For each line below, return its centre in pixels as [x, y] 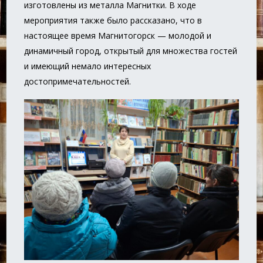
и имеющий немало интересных [88, 66]
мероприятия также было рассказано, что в [113, 20]
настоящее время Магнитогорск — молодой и [118, 36]
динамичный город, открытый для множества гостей [131, 51]
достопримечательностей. [78, 81]
